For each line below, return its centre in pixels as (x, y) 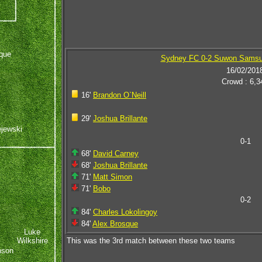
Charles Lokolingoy (125, 212)
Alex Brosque (115, 224)
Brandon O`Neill (120, 95)
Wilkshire (32, 241)
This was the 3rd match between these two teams (151, 241)
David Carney (116, 154)
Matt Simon (113, 177)
